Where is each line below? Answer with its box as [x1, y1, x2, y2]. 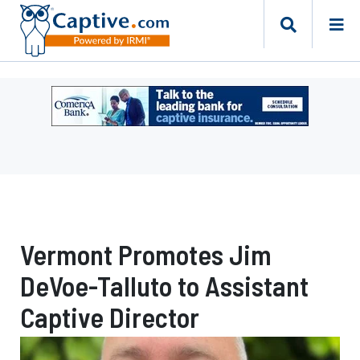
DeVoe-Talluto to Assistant [20, 269, 309, 302]
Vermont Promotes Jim [20, 238, 272, 271]
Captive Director [20, 301, 199, 333]
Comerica [51, 164, 113, 179]
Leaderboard [51, 125, 135, 141]
